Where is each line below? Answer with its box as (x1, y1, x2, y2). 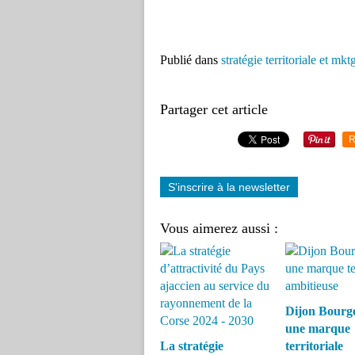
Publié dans (160, 53, 218, 67)
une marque (284, 322, 350, 335)
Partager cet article (160, 101, 268, 117)
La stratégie (160, 339, 223, 353)
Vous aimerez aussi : (160, 220, 278, 236)
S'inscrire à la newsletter (168, 181, 290, 193)
